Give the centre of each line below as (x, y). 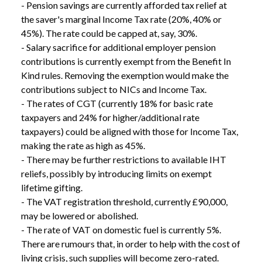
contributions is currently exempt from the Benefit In (126, 61)
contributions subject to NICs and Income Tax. (114, 89)
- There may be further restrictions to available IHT (124, 160)
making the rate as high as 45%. (83, 146)
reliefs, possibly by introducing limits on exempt (116, 174)
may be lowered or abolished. (80, 216)
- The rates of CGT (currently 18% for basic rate (117, 104)
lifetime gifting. (52, 188)
